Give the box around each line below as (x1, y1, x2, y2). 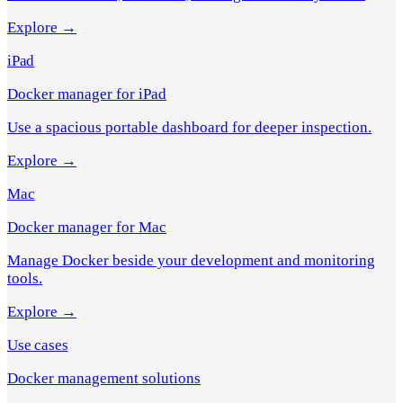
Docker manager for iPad (7, 85, 166, 103)
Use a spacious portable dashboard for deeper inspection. (7, 118, 372, 136)
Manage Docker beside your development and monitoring (7, 251, 375, 269)
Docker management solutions (7, 369, 201, 387)
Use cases (7, 336, 68, 354)
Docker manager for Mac (7, 218, 166, 236)
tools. (7, 269, 42, 287)
